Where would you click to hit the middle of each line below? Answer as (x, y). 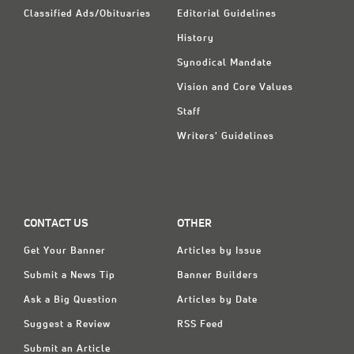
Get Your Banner (65, 251)
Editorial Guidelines (227, 14)
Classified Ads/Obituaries (87, 14)
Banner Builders (218, 275)
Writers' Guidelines (226, 136)
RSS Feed (200, 324)
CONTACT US (56, 223)
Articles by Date (217, 300)
